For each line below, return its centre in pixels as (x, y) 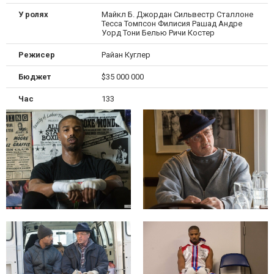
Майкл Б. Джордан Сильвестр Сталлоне (177, 14)
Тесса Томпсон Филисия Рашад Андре (172, 23)
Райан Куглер (126, 54)
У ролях (33, 14)
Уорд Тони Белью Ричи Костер (158, 32)
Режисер (37, 54)
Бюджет (35, 76)
